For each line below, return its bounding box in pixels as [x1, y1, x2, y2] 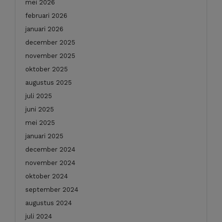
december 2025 [25, 38, 75, 46]
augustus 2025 [25, 78, 72, 86]
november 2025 [25, 52, 75, 59]
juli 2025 [25, 92, 52, 100]
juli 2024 [25, 212, 52, 220]
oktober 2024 [25, 172, 68, 180]
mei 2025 [25, 118, 55, 126]
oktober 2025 [25, 65, 68, 73]
